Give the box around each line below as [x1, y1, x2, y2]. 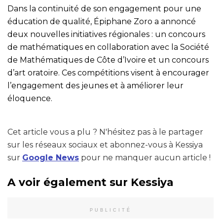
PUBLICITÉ [89, 208, 132, 213]
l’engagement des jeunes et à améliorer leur [7, 80, 184, 90]
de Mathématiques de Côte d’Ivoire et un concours [7, 55, 209, 65]
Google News [22, 152, 79, 162]
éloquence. [7, 93, 52, 103]
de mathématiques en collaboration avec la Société [7, 42, 209, 52]
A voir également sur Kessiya [7, 176, 174, 189]
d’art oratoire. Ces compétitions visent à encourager [7, 68, 209, 77]
